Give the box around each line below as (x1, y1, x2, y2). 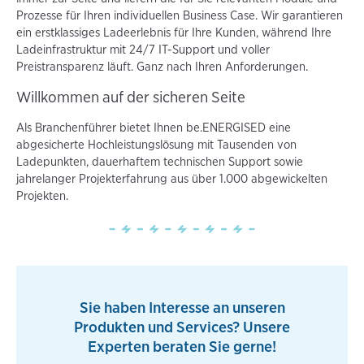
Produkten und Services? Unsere (74, 318, 290, 337)
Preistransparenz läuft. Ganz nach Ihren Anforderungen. (16, 59, 308, 75)
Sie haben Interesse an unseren (79, 298, 285, 318)
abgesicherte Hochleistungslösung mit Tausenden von (16, 137, 297, 153)
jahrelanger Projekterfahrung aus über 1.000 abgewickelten (16, 171, 327, 187)
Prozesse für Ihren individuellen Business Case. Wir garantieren (16, 8, 343, 24)
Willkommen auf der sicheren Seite (16, 88, 245, 107)
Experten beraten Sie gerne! (88, 337, 276, 357)
